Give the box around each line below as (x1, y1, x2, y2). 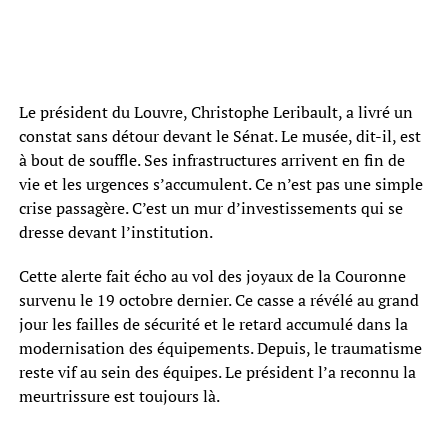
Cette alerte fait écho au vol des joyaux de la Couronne (18, 264, 406, 287)
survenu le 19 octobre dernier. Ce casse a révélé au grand (18, 288, 419, 311)
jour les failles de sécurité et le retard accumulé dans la (18, 312, 408, 335)
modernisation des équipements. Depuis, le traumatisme (18, 336, 422, 359)
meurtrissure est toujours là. (18, 384, 220, 407)
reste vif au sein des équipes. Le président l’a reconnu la (18, 360, 416, 383)
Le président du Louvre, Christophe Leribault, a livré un (18, 100, 413, 123)
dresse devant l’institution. (18, 220, 213, 243)
